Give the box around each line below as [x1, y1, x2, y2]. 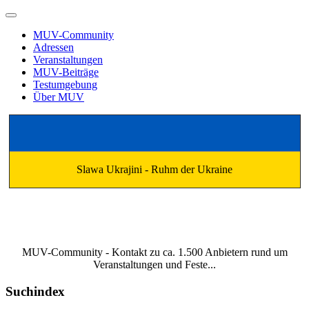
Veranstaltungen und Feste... [93, 259, 216, 270]
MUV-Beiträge [33, 66, 99, 78]
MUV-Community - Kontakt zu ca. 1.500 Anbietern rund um [21, 246, 288, 258]
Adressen [33, 41, 74, 53]
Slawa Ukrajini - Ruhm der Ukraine [77, 163, 232, 175]
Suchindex [6, 283, 65, 299]
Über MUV [33, 91, 84, 103]
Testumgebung [33, 79, 97, 90]
